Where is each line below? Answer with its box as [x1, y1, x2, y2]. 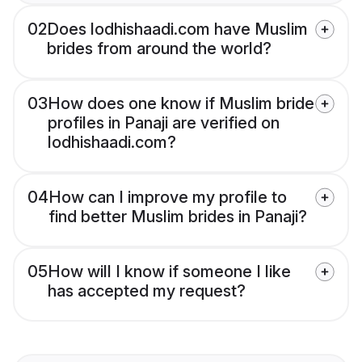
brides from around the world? [47, 39, 271, 59]
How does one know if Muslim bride [48, 94, 314, 114]
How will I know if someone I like [48, 262, 291, 282]
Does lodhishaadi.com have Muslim [47, 19, 308, 40]
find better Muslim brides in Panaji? [48, 207, 307, 227]
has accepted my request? [48, 281, 246, 301]
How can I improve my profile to [48, 187, 287, 208]
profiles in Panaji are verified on [48, 113, 280, 133]
